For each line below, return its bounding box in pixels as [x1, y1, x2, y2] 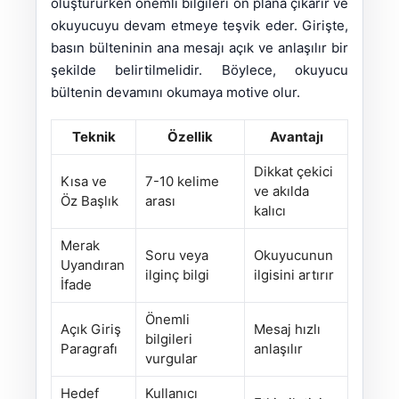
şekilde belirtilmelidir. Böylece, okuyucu [51, 61, 348, 79]
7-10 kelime [145, 173, 219, 191]
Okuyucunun [254, 247, 333, 265]
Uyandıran [61, 256, 125, 274]
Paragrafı [61, 340, 118, 358]
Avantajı [269, 128, 323, 146]
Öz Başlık [61, 192, 118, 210]
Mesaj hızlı [254, 321, 321, 338]
